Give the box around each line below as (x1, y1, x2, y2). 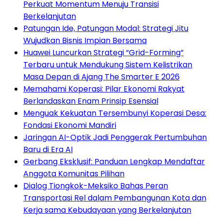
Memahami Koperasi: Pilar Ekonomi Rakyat (23, 83, 185, 94)
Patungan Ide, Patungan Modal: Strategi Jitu (23, 22, 188, 34)
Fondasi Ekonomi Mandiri (23, 119, 116, 131)
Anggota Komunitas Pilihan (23, 168, 124, 179)
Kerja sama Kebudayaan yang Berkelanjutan (23, 204, 191, 216)
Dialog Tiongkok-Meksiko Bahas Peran (23, 180, 168, 191)
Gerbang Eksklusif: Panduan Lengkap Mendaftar (23, 155, 205, 167)
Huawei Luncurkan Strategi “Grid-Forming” (23, 46, 184, 58)
